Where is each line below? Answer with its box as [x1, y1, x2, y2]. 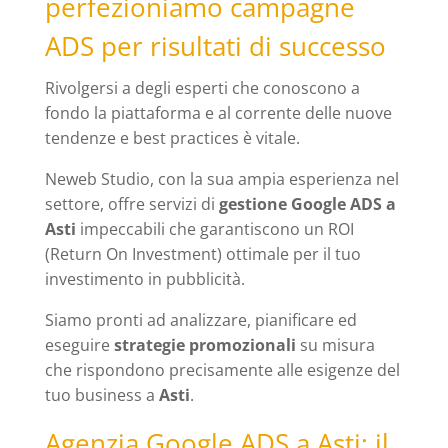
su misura [295, 334, 375, 357]
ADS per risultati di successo [44, 28, 386, 65]
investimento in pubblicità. [44, 268, 245, 291]
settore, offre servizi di [44, 193, 219, 216]
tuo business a [44, 384, 159, 407]
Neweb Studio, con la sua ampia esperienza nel [44, 168, 399, 191]
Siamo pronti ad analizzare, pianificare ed [44, 309, 357, 332]
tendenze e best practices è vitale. [44, 127, 300, 150]
